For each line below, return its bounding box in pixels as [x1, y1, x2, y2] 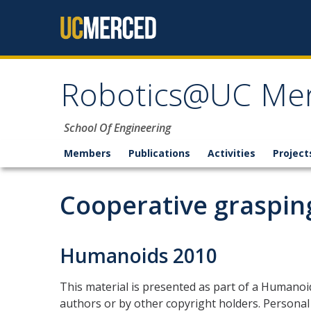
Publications [128, 146, 190, 160]
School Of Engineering [64, 120, 171, 135]
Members [64, 146, 111, 160]
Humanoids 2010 [60, 242, 217, 269]
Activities [208, 146, 255, 160]
